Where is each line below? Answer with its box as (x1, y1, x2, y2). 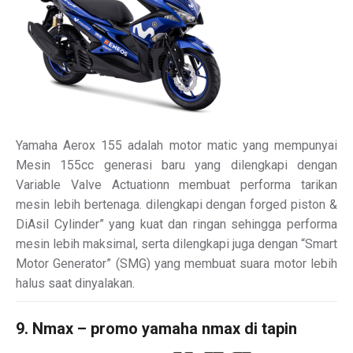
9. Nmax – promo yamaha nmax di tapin (16, 318, 297, 338)
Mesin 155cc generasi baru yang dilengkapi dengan (16, 157, 337, 173)
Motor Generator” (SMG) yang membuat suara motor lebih (16, 255, 337, 271)
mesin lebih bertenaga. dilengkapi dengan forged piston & (16, 196, 337, 212)
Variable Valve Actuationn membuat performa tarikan (16, 176, 337, 192)
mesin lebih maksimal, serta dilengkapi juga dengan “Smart (16, 236, 337, 251)
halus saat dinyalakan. (16, 275, 135, 291)
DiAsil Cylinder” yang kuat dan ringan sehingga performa (16, 216, 337, 232)
